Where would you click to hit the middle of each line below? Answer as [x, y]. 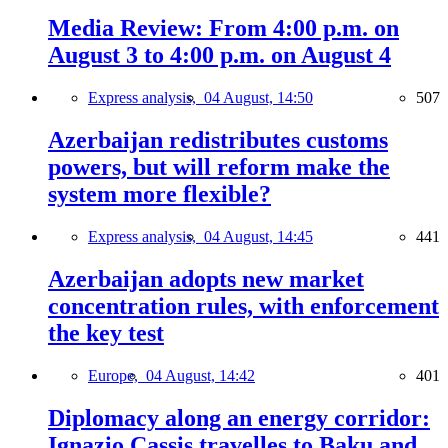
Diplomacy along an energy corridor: [239, 417]
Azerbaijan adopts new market [206, 278]
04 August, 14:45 [258, 236]
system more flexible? [159, 194]
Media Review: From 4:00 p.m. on [223, 28]
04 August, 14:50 [258, 98]
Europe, [117, 375]
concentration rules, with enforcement [243, 305]
